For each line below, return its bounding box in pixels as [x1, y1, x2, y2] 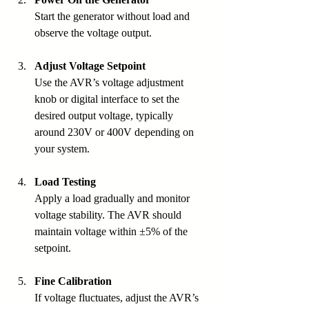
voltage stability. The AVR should [34, 209, 184, 221]
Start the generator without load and [34, 10, 192, 23]
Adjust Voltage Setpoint [34, 60, 146, 72]
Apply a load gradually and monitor [34, 192, 192, 205]
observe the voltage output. [34, 27, 152, 39]
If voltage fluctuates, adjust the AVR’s [34, 292, 201, 304]
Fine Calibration [34, 275, 112, 288]
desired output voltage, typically [34, 110, 176, 122]
